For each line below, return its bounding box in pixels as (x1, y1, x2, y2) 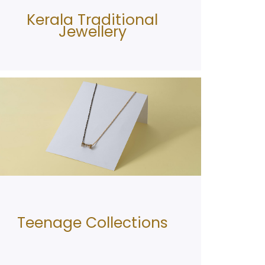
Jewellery (58, 21, 127, 43)
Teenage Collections (17, 212, 168, 234)
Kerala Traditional (27, 9, 158, 31)
